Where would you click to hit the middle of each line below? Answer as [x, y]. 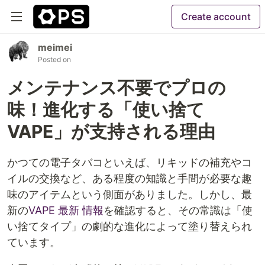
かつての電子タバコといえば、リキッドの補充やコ [130, 162]
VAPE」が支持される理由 [111, 131]
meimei [55, 47]
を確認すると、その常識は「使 [178, 210]
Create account [216, 17]
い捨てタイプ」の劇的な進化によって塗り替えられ [130, 226]
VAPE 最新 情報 [66, 210]
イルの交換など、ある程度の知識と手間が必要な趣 [130, 178]
